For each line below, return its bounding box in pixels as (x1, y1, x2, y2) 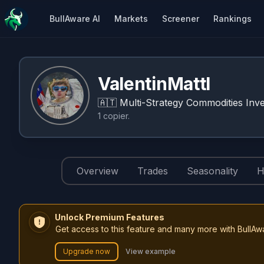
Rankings (213, 13, 252, 24)
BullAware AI (49, 13, 100, 24)
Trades (137, 165, 168, 177)
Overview (77, 165, 118, 177)
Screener (162, 13, 199, 24)
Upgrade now (63, 247, 110, 256)
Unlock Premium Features (55, 212, 164, 222)
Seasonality (187, 165, 238, 177)
